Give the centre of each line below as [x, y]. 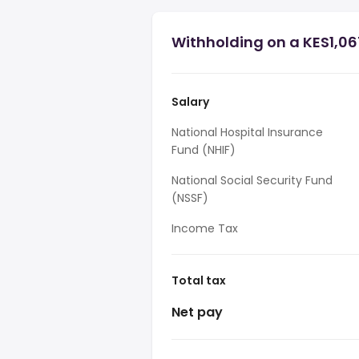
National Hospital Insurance [247, 132]
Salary [190, 102]
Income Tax [205, 228]
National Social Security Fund [252, 180]
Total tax [199, 280]
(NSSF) [190, 198]
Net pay [197, 312]
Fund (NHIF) [204, 150]
